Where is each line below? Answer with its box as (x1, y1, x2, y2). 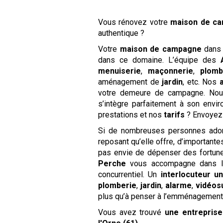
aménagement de (98, 77, 162, 87)
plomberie (98, 180, 137, 190)
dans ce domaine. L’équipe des (98, 55, 221, 65)
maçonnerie (148, 66, 194, 76)
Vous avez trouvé (98, 207, 165, 217)
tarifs (164, 110, 185, 119)
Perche (98, 158, 126, 168)
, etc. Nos (183, 77, 220, 87)
